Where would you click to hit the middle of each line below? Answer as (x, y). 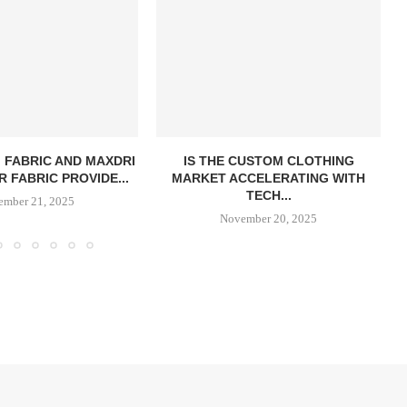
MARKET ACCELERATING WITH (269, 178)
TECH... (268, 195)
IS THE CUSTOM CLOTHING (268, 161)
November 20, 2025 (269, 218)
